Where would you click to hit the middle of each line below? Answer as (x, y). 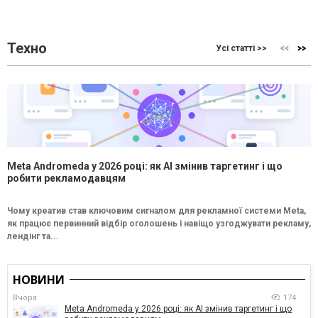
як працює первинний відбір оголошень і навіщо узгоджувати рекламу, (159, 223)
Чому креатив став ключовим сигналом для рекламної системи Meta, (157, 210)
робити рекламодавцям (66, 178)
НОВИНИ (39, 279)
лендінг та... (33, 236)
